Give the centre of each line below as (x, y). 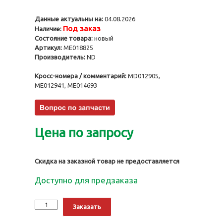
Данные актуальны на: (69, 19)
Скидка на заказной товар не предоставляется (107, 161)
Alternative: (129, 201)
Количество (52, 201)
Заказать (87, 206)
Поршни (47, 210)
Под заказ (82, 28)
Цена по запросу (84, 132)
